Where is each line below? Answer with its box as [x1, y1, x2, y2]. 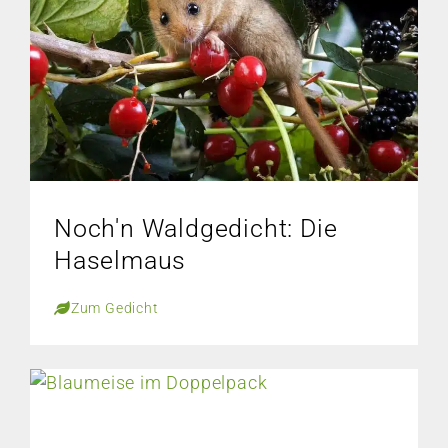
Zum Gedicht [70, 300, 159, 316]
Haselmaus [54, 246, 187, 275]
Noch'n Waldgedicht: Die [54, 214, 338, 243]
